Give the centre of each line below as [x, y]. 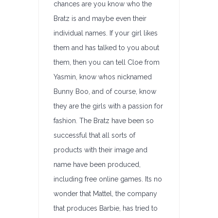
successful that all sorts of [94, 135]
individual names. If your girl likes [106, 33]
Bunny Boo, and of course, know [105, 91]
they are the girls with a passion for [108, 106]
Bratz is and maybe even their [100, 18]
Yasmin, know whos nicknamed [103, 77]
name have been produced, [97, 164]
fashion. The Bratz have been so [104, 121]
